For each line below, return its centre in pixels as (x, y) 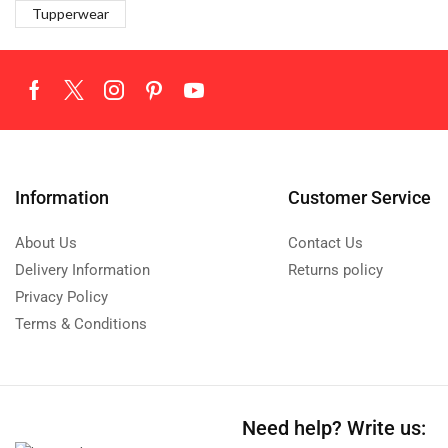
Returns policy (335, 269)
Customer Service (359, 197)
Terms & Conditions (81, 323)
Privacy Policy (61, 296)
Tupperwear (70, 13)
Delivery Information (82, 269)
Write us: (383, 427)
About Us (46, 242)
